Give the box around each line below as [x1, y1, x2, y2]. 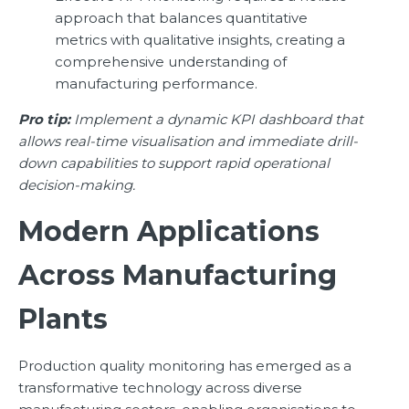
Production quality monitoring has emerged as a [18, 357, 351, 375]
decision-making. [18, 176, 135, 194]
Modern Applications [18, 215, 320, 249]
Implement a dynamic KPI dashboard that [74, 110, 363, 129]
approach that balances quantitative [55, 9, 308, 27]
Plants [18, 302, 108, 337]
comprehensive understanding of [55, 53, 287, 71]
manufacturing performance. [55, 75, 257, 93]
